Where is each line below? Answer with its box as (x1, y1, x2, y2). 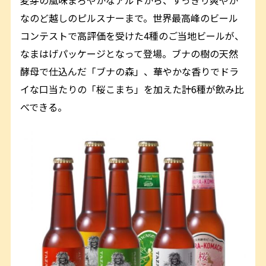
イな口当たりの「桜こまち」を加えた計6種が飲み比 (20, 81, 245, 96)
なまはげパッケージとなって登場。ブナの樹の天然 (20, 46, 239, 61)
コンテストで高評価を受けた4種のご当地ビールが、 (20, 28, 245, 43)
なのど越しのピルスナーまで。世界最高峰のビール (20, 10, 239, 25)
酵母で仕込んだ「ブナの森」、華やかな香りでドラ (20, 64, 239, 78)
